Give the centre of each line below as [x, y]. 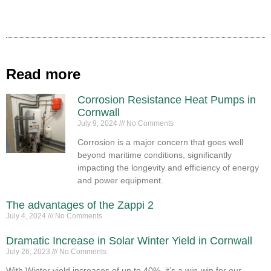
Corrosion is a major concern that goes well [161, 142]
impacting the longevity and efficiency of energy [168, 167]
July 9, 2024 [99, 123]
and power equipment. [121, 180]
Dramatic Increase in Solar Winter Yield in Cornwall [129, 240]
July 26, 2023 [29, 251]
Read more [43, 74]
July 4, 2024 [27, 216]
